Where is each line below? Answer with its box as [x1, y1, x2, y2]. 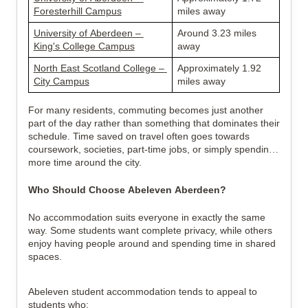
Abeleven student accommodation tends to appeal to [28, 286, 257, 297]
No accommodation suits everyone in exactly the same [28, 212, 265, 223]
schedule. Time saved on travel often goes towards [28, 131, 250, 142]
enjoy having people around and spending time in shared [28, 238, 276, 249]
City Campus [33, 76, 89, 87]
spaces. [28, 251, 62, 262]
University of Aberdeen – [33, 27, 141, 38]
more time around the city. [28, 157, 142, 168]
